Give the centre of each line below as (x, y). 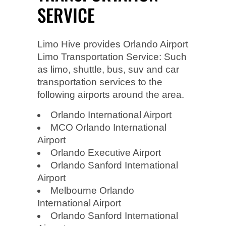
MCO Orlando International (108, 127)
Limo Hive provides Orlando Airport (113, 44)
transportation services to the (100, 82)
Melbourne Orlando (92, 190)
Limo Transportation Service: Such (112, 56)
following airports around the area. (111, 94)
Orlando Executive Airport (106, 152)
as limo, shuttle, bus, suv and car (108, 69)
